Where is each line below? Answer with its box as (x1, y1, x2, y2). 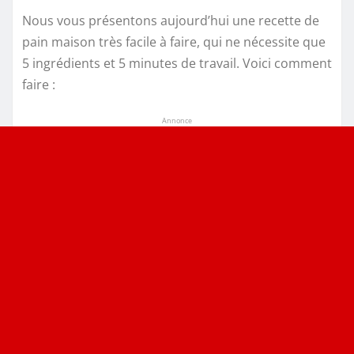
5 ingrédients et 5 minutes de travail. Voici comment (22, 54, 332, 72)
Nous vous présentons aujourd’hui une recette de (22, 11, 319, 29)
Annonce (162, 115, 192, 126)
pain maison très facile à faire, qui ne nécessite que (22, 32, 326, 51)
